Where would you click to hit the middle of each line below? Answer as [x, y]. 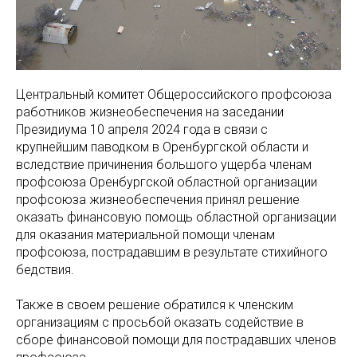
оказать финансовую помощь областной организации [176, 217]
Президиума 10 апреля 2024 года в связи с [142, 129]
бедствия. [45, 269]
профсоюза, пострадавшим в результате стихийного [172, 252]
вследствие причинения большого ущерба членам [164, 164]
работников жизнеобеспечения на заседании [150, 112]
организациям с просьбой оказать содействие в [160, 322]
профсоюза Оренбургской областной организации [167, 182]
